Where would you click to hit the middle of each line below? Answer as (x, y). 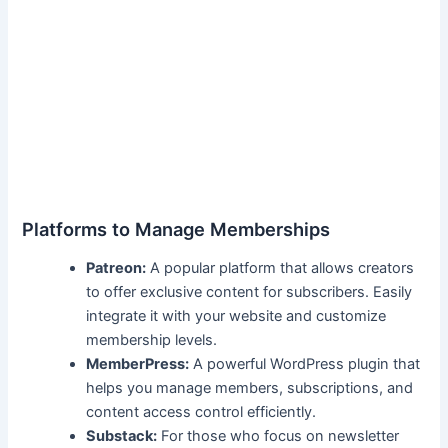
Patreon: (116, 268)
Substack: (122, 436)
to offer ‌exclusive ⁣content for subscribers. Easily (249, 292)
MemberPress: (138, 364)
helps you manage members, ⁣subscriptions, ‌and (250, 388)
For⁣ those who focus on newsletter (278, 436)
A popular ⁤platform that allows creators (280, 268)
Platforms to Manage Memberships (176, 229)
